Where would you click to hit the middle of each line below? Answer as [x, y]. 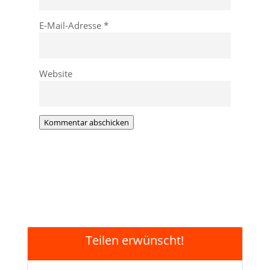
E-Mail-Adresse [71, 25]
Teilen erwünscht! [135, 240]
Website [55, 74]
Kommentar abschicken [86, 122]
